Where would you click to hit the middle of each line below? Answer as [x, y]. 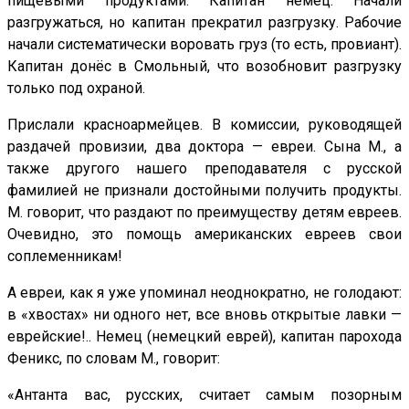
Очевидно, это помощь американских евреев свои [204, 234]
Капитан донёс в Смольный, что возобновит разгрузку [204, 66]
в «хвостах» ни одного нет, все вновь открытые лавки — [204, 314]
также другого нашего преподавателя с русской [204, 168]
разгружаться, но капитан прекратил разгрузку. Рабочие [204, 22]
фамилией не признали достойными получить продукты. [204, 190]
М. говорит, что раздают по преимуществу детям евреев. [204, 212]
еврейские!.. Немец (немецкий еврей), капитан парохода [204, 336]
